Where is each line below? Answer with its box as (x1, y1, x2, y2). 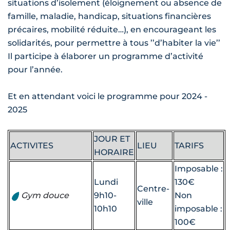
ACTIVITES (10, 141, 53, 151)
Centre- (137, 184, 169, 194)
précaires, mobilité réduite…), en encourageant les (8, 25, 216, 35)
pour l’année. (8, 65, 63, 75)
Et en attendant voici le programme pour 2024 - (8, 91, 207, 102)
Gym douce (21, 190, 69, 201)
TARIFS (175, 141, 204, 151)
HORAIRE (94, 147, 134, 158)
